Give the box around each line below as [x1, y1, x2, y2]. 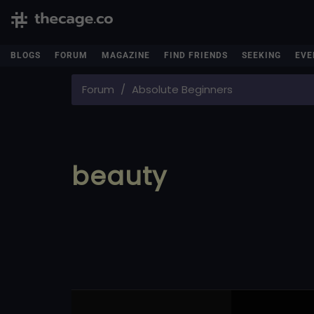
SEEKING [242, 50, 281, 60]
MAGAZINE [102, 50, 150, 60]
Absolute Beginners [132, 82, 233, 97]
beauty [71, 158, 168, 194]
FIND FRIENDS [164, 50, 228, 60]
